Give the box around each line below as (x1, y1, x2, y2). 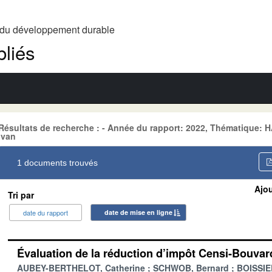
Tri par (8, 188, 34, 201)
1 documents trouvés (17, 157, 98, 168)
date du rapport (23, 207, 68, 217)
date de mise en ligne (104, 207, 172, 217)
